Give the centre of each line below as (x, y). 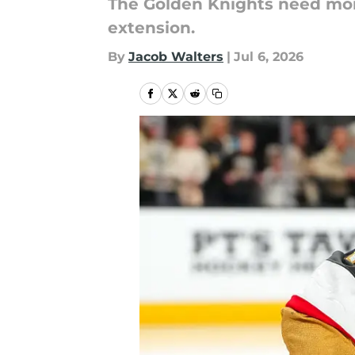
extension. (151, 28)
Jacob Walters (176, 57)
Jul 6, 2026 (269, 57)
